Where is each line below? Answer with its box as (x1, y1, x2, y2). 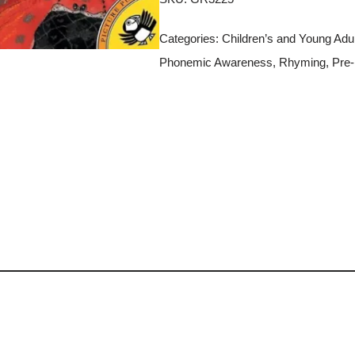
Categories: (158, 32, 222, 45)
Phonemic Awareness (158, 55, 273, 69)
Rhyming (278, 55, 326, 69)
